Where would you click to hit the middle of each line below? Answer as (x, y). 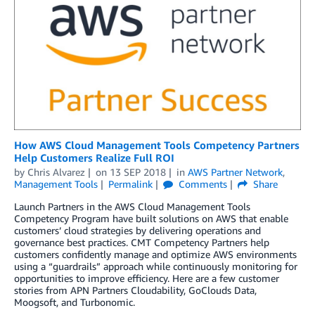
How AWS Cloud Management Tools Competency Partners (157, 145)
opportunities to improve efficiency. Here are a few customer (147, 278)
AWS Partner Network (235, 172)
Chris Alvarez (56, 172)
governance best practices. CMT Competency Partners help (142, 242)
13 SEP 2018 (137, 172)
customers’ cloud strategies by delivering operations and (137, 230)
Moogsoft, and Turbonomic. (75, 302)
